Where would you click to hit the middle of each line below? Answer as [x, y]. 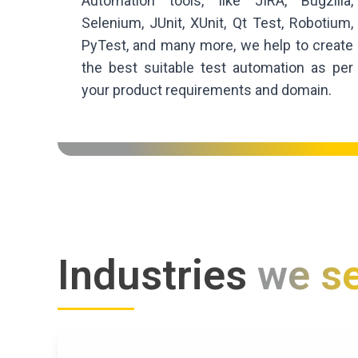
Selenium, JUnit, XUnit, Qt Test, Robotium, [217, 23]
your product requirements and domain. [207, 90]
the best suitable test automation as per [217, 68]
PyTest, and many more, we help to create [217, 46]
